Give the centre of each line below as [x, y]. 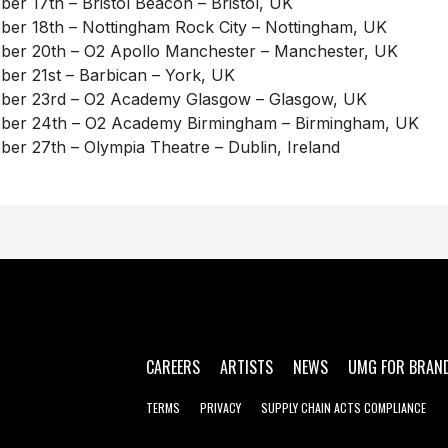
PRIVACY [220, 408]
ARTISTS [246, 367]
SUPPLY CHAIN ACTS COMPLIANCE [343, 408]
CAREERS [173, 367]
